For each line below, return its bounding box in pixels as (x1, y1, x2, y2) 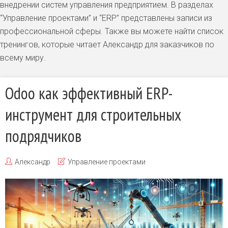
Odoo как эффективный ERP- (5, 82, 173, 104)
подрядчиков (5, 125, 81, 147)
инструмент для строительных (5, 104, 181, 125)
